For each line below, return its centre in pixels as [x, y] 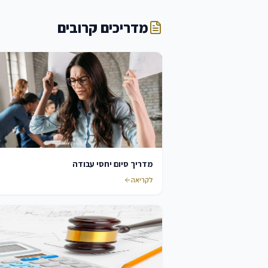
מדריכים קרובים [103, 28]
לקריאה [142, 180]
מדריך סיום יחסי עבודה [112, 164]
